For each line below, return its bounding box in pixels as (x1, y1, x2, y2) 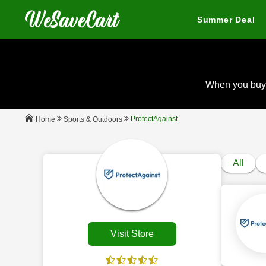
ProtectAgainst (131, 115, 178, 123)
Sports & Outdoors (64, 115, 122, 123)
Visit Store (110, 229, 154, 239)
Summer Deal (197, 15, 255, 24)
